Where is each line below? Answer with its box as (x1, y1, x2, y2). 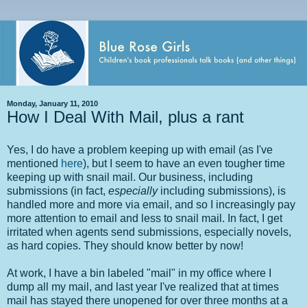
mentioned (7, 158, 61, 170)
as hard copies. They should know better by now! (7, 240, 243, 252)
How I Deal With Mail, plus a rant (7, 108, 244, 127)
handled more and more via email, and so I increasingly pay (7, 199, 295, 211)
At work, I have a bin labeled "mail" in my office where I (7, 267, 271, 280)
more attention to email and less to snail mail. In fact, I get (7, 212, 282, 225)
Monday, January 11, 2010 (7, 99, 98, 108)
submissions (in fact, (7, 185, 108, 197)
